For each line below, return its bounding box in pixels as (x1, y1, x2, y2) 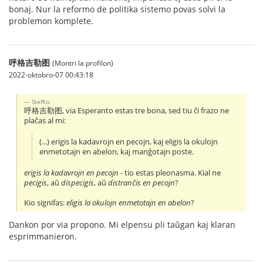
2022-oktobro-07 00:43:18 (9, 70, 93, 79)
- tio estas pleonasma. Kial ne (119, 167, 221, 178)
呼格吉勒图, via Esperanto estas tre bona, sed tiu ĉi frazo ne (24, 105, 230, 116)
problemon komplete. (9, 15, 93, 26)
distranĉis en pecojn (108, 177, 176, 188)
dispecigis (61, 177, 95, 188)
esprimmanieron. (9, 230, 77, 242)
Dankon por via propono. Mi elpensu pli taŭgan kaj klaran (9, 218, 235, 230)
